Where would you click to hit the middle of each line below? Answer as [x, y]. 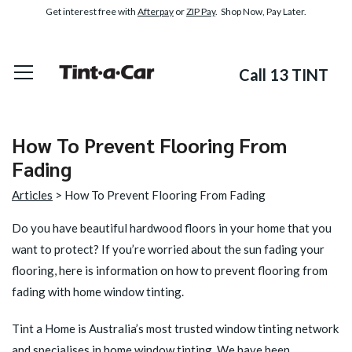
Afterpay [156, 11]
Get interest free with [92, 11]
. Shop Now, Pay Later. [261, 11]
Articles [32, 195]
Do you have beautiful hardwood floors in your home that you [172, 228]
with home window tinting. [115, 291]
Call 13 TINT [284, 75]
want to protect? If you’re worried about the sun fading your [168, 249]
